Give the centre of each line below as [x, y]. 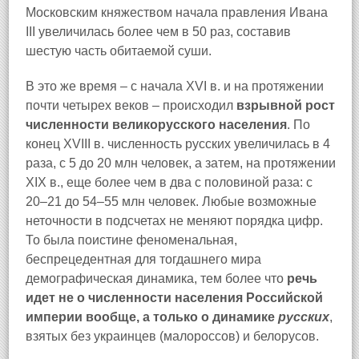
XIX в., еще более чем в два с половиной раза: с [169, 182]
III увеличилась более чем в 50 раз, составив [158, 32]
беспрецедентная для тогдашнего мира [143, 259]
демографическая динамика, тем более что [156, 278]
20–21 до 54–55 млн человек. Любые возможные [171, 202]
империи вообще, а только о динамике [152, 317]
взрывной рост [286, 105]
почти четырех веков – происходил [131, 105]
